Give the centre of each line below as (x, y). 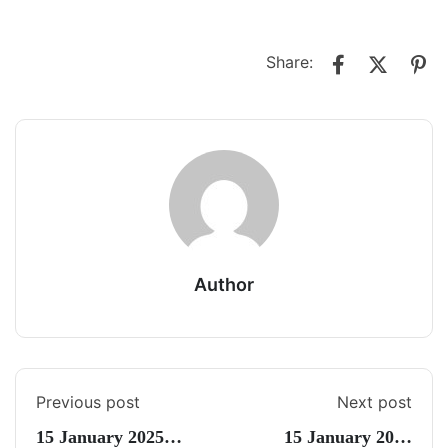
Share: (289, 62)
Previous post (88, 402)
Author (224, 284)
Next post (374, 402)
